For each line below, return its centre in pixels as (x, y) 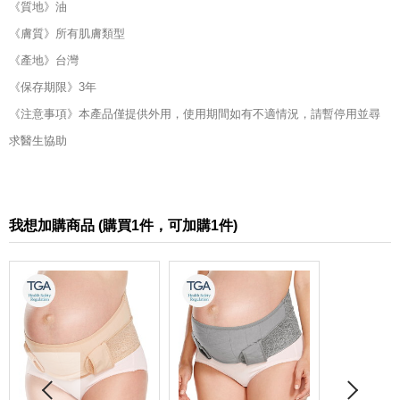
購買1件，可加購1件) (170, 226)
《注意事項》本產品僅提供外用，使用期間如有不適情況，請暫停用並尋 (195, 114)
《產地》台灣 (44, 61)
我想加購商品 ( (56, 226)
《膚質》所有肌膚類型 (67, 34)
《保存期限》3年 (53, 87)
